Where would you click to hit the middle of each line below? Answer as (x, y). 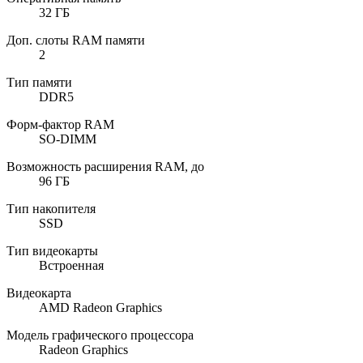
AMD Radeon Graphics (100, 307)
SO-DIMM (68, 139)
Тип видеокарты (52, 250)
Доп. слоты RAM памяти (76, 40)
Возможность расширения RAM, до (105, 166)
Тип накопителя (51, 208)
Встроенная (71, 265)
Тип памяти (39, 82)
